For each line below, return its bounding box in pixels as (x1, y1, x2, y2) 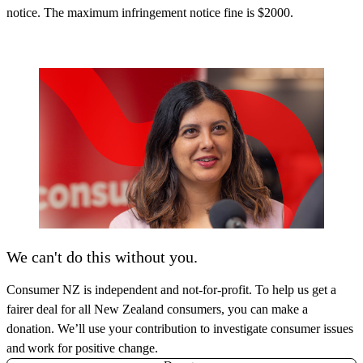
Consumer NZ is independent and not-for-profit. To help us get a (6, 283, 336, 297)
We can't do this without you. (6, 248, 198, 267)
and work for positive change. (6, 341, 158, 356)
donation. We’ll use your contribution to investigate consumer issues (6, 322, 353, 336)
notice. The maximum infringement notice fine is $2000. (6, 6, 293, 20)
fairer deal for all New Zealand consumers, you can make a (6, 302, 308, 317)
